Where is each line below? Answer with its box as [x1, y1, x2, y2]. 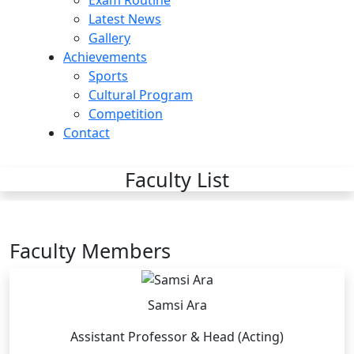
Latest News [88, 10, 161, 28]
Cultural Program [88, 86, 193, 104]
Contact [63, 124, 110, 141]
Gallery [88, 29, 130, 47]
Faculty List [125, 166, 229, 193]
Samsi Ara [147, 296, 207, 314]
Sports [88, 67, 128, 85]
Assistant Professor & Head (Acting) [70, 327, 284, 345]
